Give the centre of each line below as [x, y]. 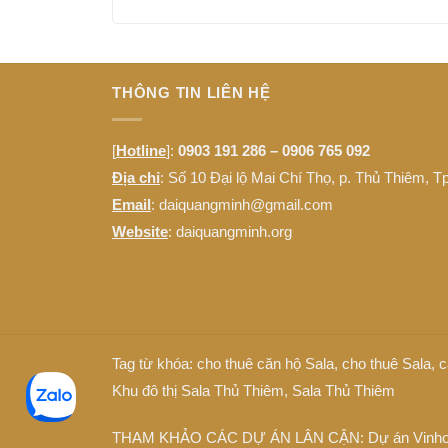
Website [140, 231]
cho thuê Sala [386, 364]
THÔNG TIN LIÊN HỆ [191, 93]
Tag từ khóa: [154, 364]
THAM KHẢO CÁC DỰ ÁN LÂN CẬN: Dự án [262, 437]
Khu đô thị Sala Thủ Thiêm [198, 391]
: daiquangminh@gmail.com [242, 204]
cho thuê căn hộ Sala [265, 364]
